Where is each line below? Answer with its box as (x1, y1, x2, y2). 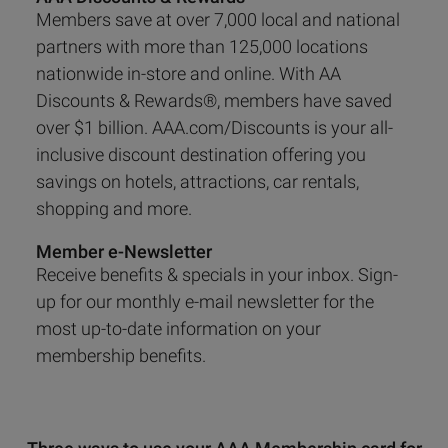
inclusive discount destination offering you (35, 144, 366, 165)
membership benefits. (35, 345, 206, 366)
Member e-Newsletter (35, 241, 212, 262)
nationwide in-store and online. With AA (35, 63, 341, 84)
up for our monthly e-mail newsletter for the (35, 291, 374, 312)
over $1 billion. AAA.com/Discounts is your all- (35, 117, 393, 138)
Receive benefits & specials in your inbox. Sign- (35, 264, 398, 285)
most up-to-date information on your (35, 318, 321, 339)
